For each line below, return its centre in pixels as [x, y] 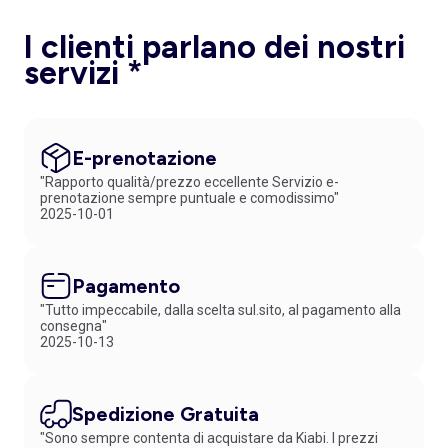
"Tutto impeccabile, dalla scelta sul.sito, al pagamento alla [220, 309]
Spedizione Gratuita [165, 413]
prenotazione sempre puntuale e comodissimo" [189, 197]
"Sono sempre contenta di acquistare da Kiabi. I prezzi [209, 437]
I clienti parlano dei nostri [214, 46]
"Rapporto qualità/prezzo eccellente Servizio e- [189, 181]
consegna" [73, 325]
